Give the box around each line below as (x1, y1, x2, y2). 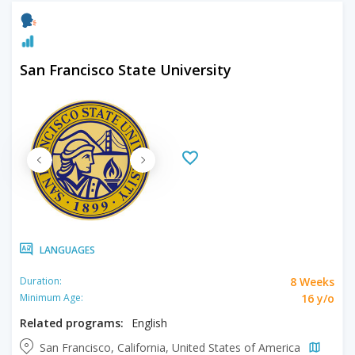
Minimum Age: (20, 291, 83, 304)
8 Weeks (290, 273, 334, 289)
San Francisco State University (20, 59, 231, 79)
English (132, 315, 167, 330)
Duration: (20, 274, 62, 288)
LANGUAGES (40, 242, 95, 257)
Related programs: (20, 315, 124, 330)
